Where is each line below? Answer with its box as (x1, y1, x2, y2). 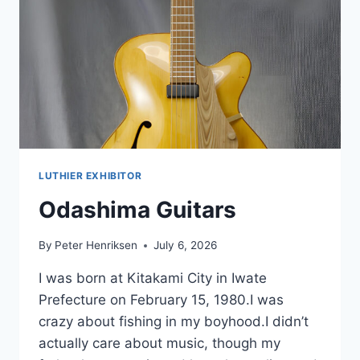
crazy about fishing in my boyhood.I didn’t (39, 313, 309, 330)
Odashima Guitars (39, 195, 236, 223)
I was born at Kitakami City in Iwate (39, 270, 267, 287)
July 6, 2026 (153, 239, 218, 252)
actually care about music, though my (39, 335, 280, 352)
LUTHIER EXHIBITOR (39, 169, 142, 182)
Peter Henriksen (55, 239, 138, 252)
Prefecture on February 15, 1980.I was (39, 292, 284, 309)
